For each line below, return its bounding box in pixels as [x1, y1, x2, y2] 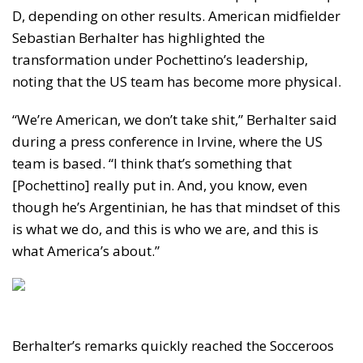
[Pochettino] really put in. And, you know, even [12, 176, 307, 195]
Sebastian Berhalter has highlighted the [12, 28, 265, 48]
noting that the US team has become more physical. [12, 72, 341, 92]
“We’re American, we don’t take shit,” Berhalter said [12, 110, 337, 130]
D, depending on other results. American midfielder [12, 6, 340, 26]
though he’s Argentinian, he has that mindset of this [12, 198, 340, 217]
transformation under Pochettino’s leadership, [12, 50, 308, 70]
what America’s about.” [12, 241, 160, 261]
